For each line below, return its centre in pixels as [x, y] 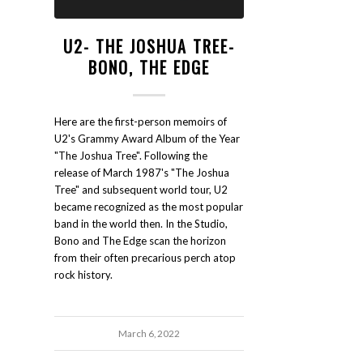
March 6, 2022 [149, 333]
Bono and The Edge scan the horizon [140, 240]
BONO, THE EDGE [149, 67]
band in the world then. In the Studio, [141, 223]
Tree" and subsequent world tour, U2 [141, 189]
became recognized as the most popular [149, 206]
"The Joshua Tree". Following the [131, 155]
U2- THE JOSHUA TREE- [149, 46]
